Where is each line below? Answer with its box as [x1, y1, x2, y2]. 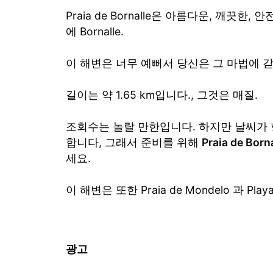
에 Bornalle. [66, 24, 124, 38]
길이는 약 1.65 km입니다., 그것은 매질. [66, 88, 258, 101]
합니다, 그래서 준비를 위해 [66, 135, 202, 149]
